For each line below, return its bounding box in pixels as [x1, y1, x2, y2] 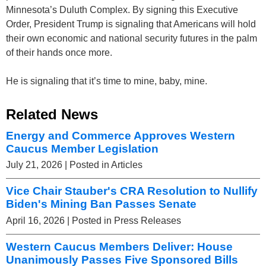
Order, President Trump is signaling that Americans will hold [6, 18, 256, 29]
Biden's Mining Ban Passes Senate [6, 198, 197, 211]
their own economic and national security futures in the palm [6, 33, 257, 43]
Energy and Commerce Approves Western [6, 129, 235, 142]
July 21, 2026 [6, 160, 62, 170]
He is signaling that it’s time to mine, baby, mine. [6, 75, 207, 86]
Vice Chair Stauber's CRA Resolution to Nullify [6, 185, 258, 198]
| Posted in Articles [65, 160, 142, 170]
